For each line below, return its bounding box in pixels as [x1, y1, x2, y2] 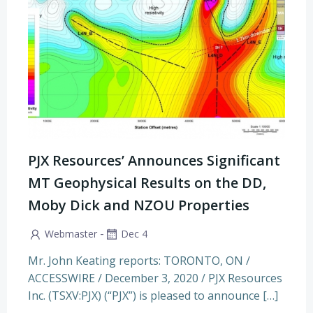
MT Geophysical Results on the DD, [28, 173, 266, 192]
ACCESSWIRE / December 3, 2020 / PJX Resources [28, 270, 282, 286]
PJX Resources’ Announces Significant [28, 151, 280, 170]
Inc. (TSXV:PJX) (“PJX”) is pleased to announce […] [28, 287, 278, 303]
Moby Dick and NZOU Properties [28, 196, 249, 214]
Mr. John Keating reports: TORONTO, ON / [28, 252, 250, 268]
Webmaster [45, 227, 97, 240]
